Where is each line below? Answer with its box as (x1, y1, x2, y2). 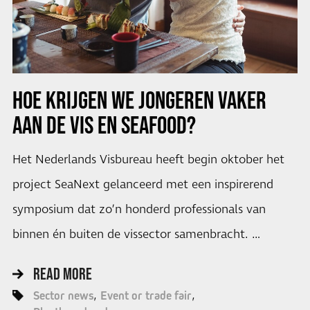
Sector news (33, 288, 93, 302)
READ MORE (33, 264, 92, 283)
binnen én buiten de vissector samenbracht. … (12, 226, 260, 244)
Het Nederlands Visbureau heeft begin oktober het (12, 152, 284, 169)
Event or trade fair (100, 288, 192, 302)
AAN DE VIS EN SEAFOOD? (12, 111, 196, 139)
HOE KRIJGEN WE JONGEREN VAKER (12, 86, 266, 114)
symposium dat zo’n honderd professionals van (12, 201, 266, 219)
